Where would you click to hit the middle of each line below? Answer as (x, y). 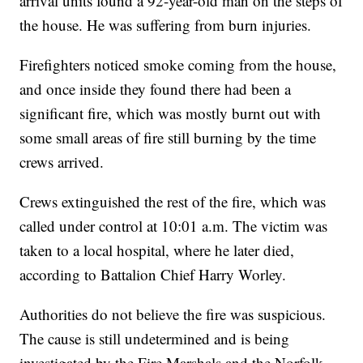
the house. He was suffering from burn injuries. (166, 25)
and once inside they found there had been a (156, 89)
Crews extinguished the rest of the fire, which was (173, 202)
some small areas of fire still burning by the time (168, 138)
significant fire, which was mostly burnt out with (171, 113)
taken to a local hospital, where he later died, (157, 250)
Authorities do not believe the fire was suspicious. (173, 314)
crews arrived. (62, 162)
